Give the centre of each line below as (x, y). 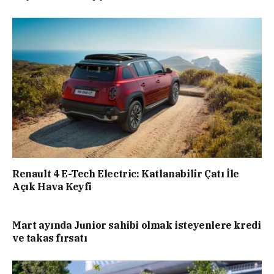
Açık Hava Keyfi (52, 186)
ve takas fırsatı (50, 238)
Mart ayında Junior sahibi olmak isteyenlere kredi (137, 225)
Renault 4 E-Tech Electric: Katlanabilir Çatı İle (126, 173)
